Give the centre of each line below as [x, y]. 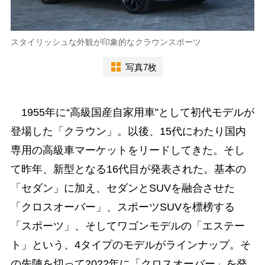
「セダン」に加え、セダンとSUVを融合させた [122, 188]
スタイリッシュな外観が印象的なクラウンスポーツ [106, 42]
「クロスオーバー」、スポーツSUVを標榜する [122, 207]
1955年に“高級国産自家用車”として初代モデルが [132, 113]
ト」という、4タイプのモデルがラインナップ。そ [130, 245]
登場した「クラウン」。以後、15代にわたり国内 [128, 132]
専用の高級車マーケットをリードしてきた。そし [127, 151]
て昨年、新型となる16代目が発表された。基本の [128, 169]
